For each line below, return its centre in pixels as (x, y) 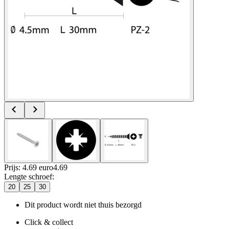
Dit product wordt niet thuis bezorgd (83, 204)
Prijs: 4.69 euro (29, 167)
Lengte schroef (28, 176)
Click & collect (49, 222)
